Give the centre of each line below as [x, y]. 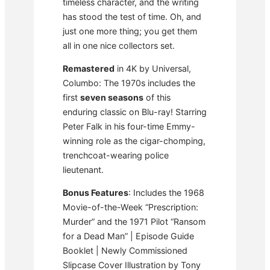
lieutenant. [83, 170]
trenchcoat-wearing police [116, 155]
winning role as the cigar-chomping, [134, 141]
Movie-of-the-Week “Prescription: [130, 207]
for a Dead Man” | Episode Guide [128, 236]
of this [157, 98]
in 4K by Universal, [153, 69]
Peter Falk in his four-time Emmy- [129, 127]
